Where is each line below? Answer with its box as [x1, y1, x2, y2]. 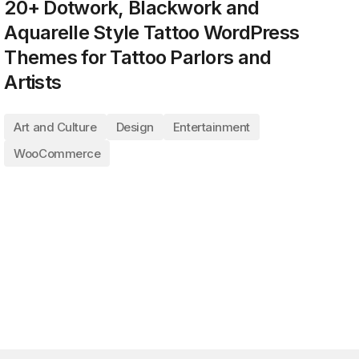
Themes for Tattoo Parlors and [4, 46, 272, 69]
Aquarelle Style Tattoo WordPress [4, 21, 300, 44]
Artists [4, 71, 62, 94]
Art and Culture [14, 119, 97, 135]
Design [115, 119, 154, 135]
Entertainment [172, 119, 251, 135]
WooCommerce [14, 146, 101, 161]
